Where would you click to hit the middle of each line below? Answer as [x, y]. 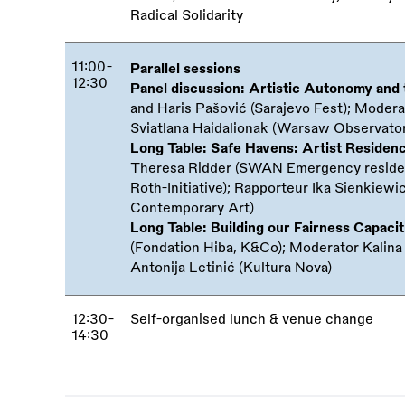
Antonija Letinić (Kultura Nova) [231, 268]
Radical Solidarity [187, 15]
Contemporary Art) [193, 208]
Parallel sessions [186, 69]
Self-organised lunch [200, 319]
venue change [326, 319]
